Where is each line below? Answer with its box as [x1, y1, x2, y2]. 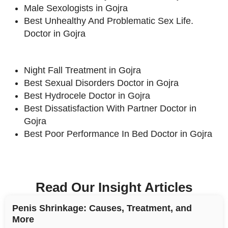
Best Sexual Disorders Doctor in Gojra [24, 77, 179, 88]
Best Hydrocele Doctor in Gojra [24, 90, 150, 101]
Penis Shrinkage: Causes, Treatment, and [12, 203, 192, 213]
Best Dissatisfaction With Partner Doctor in [24, 103, 196, 113]
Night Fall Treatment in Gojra [24, 65, 141, 75]
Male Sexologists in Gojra [24, 3, 128, 13]
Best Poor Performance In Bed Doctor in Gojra [24, 128, 212, 139]
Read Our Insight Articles [36, 179, 192, 195]
